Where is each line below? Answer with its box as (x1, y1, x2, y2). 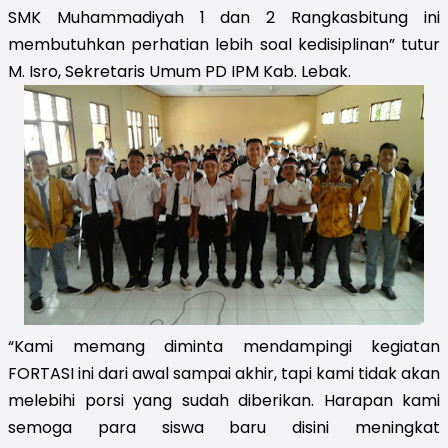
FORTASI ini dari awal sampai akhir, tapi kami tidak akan (8, 361, 440, 385)
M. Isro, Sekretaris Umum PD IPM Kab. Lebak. (8, 59, 351, 83)
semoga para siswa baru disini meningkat (8, 415, 440, 439)
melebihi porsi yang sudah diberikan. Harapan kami (8, 388, 440, 412)
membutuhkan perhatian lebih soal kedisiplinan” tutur (8, 32, 440, 56)
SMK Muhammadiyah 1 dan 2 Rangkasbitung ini (8, 5, 440, 29)
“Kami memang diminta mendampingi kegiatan (8, 334, 440, 358)
